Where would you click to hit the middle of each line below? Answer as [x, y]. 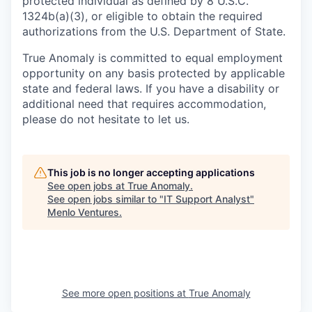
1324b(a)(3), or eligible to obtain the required [142, 16]
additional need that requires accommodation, [144, 104]
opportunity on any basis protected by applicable [154, 73]
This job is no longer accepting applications [151, 172]
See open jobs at [87, 186]
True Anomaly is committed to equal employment [153, 58]
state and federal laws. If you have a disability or [151, 88]
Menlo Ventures [83, 212]
